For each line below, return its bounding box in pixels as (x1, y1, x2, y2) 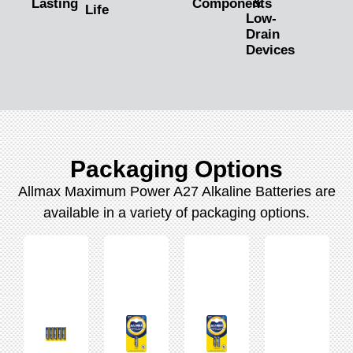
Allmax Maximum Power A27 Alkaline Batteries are (17, 184, 336, 200)
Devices (246, 43, 295, 58)
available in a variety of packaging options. (43, 205, 310, 221)
